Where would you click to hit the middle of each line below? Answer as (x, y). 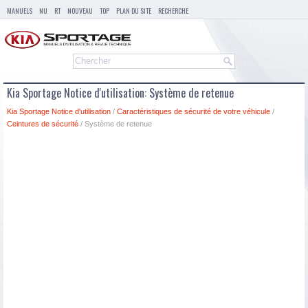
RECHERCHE (173, 11)
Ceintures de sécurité (43, 124)
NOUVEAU (80, 11)
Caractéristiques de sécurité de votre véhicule (194, 112)
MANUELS (20, 11)
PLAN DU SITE (134, 11)
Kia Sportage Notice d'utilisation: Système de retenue (120, 93)
